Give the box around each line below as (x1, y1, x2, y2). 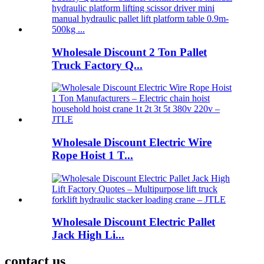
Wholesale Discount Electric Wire (52, 136, 212, 148)
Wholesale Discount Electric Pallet (52, 216, 215, 229)
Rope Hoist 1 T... (52, 148, 133, 161)
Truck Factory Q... (52, 58, 143, 71)
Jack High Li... (52, 229, 124, 242)
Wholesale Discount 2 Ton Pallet (52, 45, 207, 58)
